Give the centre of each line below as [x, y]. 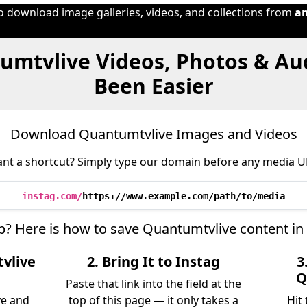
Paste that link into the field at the [153, 284]
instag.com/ [52, 196]
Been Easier [153, 86]
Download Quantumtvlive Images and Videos [153, 134]
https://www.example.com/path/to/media [184, 196]
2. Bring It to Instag [153, 261]
